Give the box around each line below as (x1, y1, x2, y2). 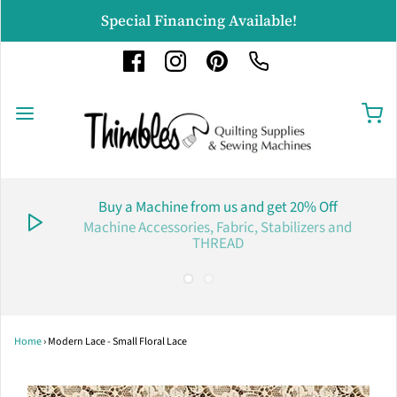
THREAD (191, 233, 244, 255)
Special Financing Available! (100, 10, 297, 31)
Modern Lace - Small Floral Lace (48, 334, 187, 350)
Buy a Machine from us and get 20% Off (97, 197, 338, 219)
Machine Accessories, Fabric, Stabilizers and (83, 217, 352, 239)
